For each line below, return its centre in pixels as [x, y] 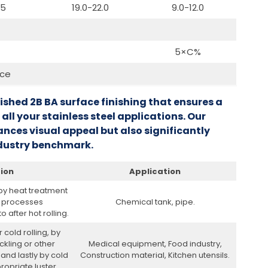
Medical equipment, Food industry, [155, 243]
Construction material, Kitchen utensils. [155, 255]
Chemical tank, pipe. [155, 202]
